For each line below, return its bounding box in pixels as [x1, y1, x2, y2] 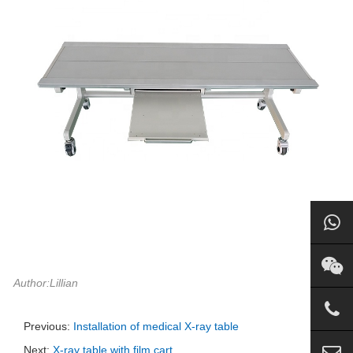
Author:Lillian [13, 277, 78, 289]
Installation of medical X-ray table [73, 320, 239, 333]
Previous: [24, 320, 73, 333]
